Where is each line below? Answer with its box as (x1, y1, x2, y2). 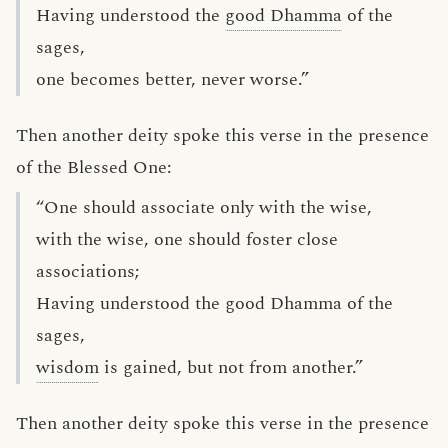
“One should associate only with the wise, (36, 194, 372, 221)
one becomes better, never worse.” (36, 66, 309, 93)
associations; (36, 258, 140, 285)
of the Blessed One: (16, 154, 172, 181)
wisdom (36, 354, 99, 381)
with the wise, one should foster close (36, 226, 338, 253)
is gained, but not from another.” (99, 354, 363, 381)
